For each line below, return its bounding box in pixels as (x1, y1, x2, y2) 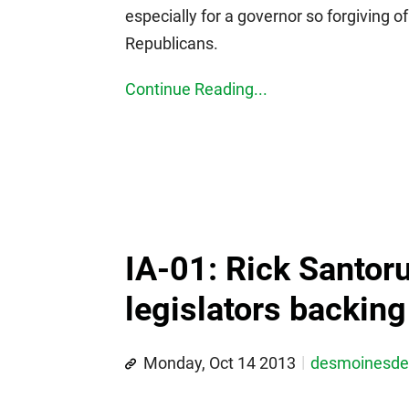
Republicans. (125, 34, 218, 53)
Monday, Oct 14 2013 (143, 353, 296, 372)
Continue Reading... (125, 79, 267, 99)
